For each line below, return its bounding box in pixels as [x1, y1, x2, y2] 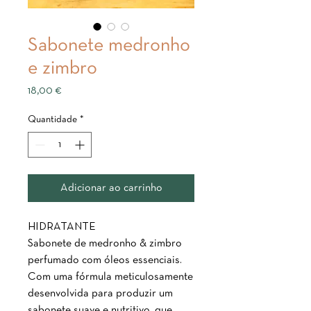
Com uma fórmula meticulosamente [28, 272, 193, 282]
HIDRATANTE [28, 222, 96, 232]
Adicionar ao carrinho [60, 183, 162, 193]
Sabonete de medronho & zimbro [28, 239, 182, 249]
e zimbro [28, 60, 97, 78]
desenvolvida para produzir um [28, 289, 173, 299]
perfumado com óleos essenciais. [28, 255, 182, 265]
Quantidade [28, 115, 77, 124]
